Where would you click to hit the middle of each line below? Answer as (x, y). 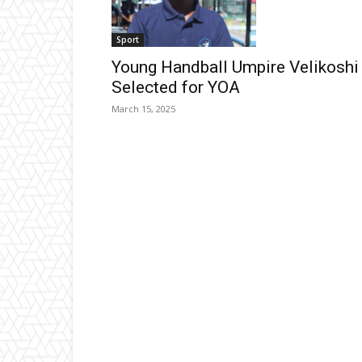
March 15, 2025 (143, 109)
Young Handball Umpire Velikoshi (235, 67)
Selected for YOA (176, 88)
